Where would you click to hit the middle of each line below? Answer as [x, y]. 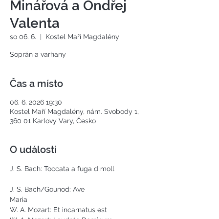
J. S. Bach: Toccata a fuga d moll [63, 169]
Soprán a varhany [38, 54]
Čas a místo [36, 84]
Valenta [35, 23]
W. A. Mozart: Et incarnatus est [60, 210]
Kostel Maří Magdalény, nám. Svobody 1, [74, 111]
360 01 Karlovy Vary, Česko [53, 121]
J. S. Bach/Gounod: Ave [48, 189]
